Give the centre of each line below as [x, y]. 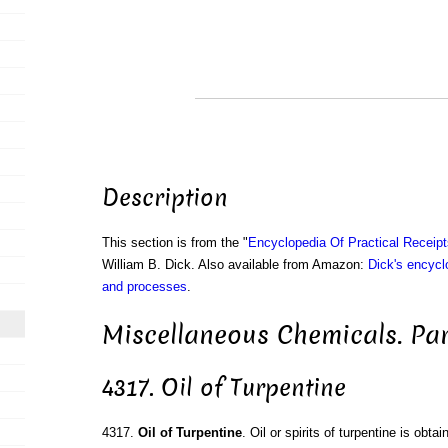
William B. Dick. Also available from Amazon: [234, 265]
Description [164, 198]
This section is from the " [174, 243]
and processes [144, 287]
